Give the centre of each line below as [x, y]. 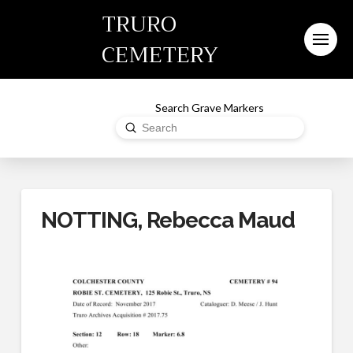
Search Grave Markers [210, 107]
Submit [145, 126]
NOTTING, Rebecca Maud [168, 220]
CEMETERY [160, 55]
